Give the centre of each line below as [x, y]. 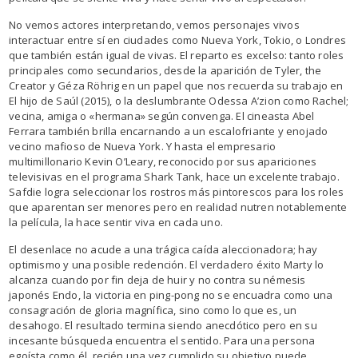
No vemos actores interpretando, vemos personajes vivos [154, 24]
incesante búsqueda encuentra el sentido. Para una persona [162, 340]
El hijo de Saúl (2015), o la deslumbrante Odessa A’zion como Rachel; [179, 100]
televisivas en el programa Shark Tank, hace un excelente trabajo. [174, 176]
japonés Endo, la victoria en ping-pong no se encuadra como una [171, 294]
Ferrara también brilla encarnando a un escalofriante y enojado [169, 131]
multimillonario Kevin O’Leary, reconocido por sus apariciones [163, 161]
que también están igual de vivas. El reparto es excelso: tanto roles [177, 55]
